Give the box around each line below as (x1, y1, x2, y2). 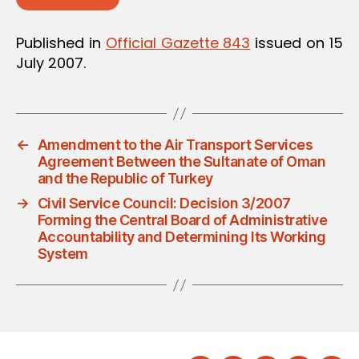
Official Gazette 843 (105, 33, 251, 54)
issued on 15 (250, 33, 344, 54)
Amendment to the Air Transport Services (37, 136, 313, 154)
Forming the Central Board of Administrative (37, 212, 328, 229)
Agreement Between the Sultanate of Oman (37, 153, 326, 171)
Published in (16, 33, 106, 54)
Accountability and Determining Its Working (37, 228, 326, 246)
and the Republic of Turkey (37, 170, 213, 188)
